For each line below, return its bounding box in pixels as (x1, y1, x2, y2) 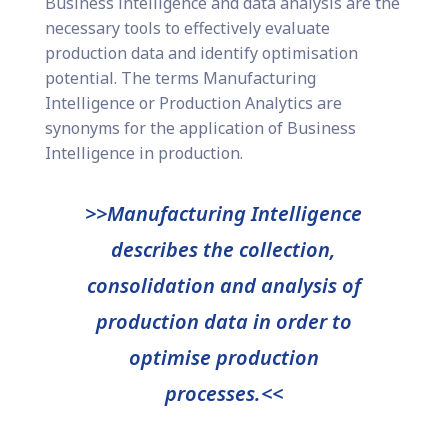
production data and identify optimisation (44, 42, 358, 65)
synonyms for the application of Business (44, 117, 356, 140)
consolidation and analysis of (86, 272, 361, 300)
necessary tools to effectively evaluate (44, 17, 330, 40)
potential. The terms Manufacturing (44, 67, 316, 90)
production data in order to (95, 308, 352, 336)
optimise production (128, 344, 319, 372)
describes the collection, (111, 236, 337, 264)
